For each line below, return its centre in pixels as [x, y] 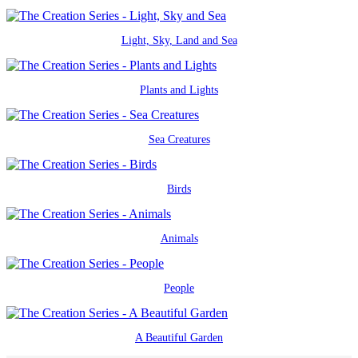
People [179, 288]
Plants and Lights [179, 89]
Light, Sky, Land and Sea [179, 40]
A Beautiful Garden [179, 337]
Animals [179, 238]
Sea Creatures [179, 139]
